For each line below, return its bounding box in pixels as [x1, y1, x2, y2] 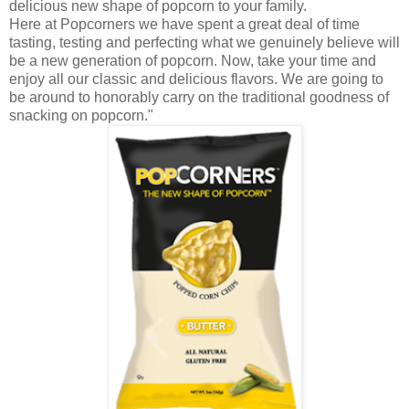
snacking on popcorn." [9, 107, 153, 123]
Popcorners [60, 16, 135, 32]
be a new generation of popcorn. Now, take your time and [9, 52, 376, 68]
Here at [9, 16, 60, 32]
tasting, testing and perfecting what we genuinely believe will [9, 34, 400, 50]
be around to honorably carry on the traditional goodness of [9, 89, 389, 105]
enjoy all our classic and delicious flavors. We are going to [9, 70, 383, 87]
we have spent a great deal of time [135, 16, 360, 32]
